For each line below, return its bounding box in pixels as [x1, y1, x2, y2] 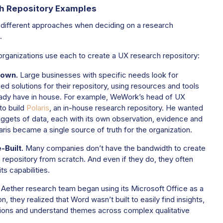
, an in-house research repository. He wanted [49, 104, 203, 112]
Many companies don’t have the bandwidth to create [23, 143, 206, 153]
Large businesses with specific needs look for [19, 71, 178, 80]
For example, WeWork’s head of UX [63, 93, 185, 102]
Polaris [26, 104, 49, 112]
